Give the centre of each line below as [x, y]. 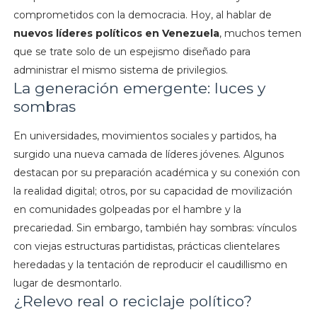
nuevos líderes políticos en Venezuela [116, 34]
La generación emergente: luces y [139, 88]
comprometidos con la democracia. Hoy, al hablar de [142, 15]
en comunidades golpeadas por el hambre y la [127, 210]
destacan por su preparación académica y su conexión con [156, 173]
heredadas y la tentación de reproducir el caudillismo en [150, 265]
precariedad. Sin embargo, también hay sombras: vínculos [155, 228]
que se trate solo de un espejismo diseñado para [132, 52]
